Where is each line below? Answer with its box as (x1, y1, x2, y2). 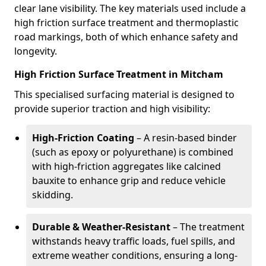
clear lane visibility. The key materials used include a (14, 2, 246, 15)
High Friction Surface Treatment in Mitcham (14, 68, 223, 81)
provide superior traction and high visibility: (14, 102, 210, 115)
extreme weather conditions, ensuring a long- (32, 249, 237, 262)
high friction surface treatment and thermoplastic (14, 16, 239, 29)
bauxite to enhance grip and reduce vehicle (32, 174, 226, 187)
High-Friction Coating (32, 131, 134, 144)
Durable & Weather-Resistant (32, 220, 170, 233)
